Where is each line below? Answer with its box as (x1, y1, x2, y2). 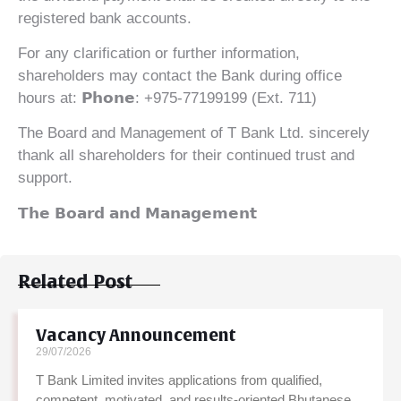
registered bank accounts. (18, 9, 192, 27)
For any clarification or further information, (18, 44, 300, 62)
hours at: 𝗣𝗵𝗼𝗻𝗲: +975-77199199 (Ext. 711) (18, 89, 317, 107)
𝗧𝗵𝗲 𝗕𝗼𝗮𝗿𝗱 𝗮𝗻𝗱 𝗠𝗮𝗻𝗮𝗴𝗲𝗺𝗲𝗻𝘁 (18, 204, 257, 222)
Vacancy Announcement (36, 325, 236, 347)
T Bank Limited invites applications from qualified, (36, 372, 322, 388)
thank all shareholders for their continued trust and (18, 147, 354, 165)
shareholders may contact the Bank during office (18, 66, 342, 84)
